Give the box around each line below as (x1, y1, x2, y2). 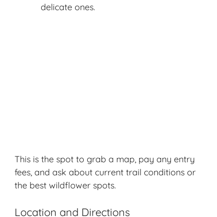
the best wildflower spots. (15, 180, 116, 191)
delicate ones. (41, 1, 95, 13)
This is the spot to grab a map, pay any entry (15, 154, 195, 165)
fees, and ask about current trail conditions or (15, 167, 196, 178)
